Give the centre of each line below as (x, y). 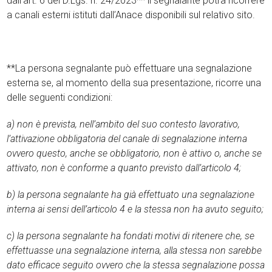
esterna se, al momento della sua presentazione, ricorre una (134, 83)
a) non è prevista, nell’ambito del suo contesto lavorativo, (124, 124)
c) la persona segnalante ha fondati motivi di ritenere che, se (131, 236)
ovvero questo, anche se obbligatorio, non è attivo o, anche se (134, 153)
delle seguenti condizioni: (60, 97)
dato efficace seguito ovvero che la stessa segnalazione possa (136, 265)
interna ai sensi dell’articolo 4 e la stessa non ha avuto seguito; (135, 209)
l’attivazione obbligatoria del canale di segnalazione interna (127, 139)
